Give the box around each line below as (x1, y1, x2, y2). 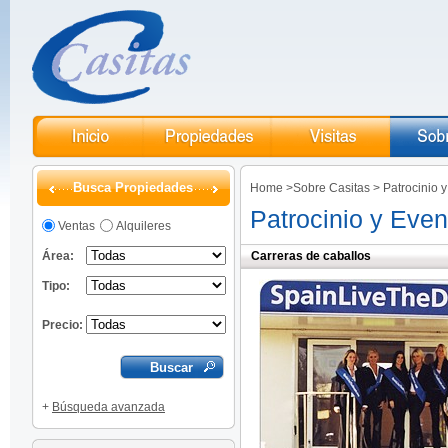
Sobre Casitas (293, 181, 370, 195)
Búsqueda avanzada (52, 400, 165, 414)
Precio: (42, 318, 83, 332)
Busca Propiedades (73, 180, 194, 195)
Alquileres (116, 219, 171, 233)
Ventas (58, 219, 95, 233)
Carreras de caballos (251, 249, 371, 263)
